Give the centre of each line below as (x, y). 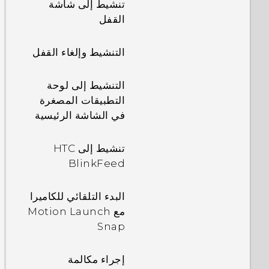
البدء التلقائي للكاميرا (77, 196)
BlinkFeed (96, 163)
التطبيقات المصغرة (82, 100)
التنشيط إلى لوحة (86, 85)
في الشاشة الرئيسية (80, 115)
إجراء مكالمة (96, 259)
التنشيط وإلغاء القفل (79, 52)
